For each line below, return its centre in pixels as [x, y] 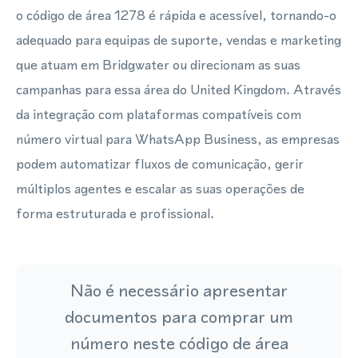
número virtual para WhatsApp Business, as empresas [178, 139]
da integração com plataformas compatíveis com [159, 114]
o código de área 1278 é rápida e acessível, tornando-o [176, 15]
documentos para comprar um [179, 317]
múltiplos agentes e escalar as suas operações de [160, 189]
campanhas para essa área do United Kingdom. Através [179, 89]
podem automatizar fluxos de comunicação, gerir [160, 164]
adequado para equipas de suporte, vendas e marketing [179, 40]
